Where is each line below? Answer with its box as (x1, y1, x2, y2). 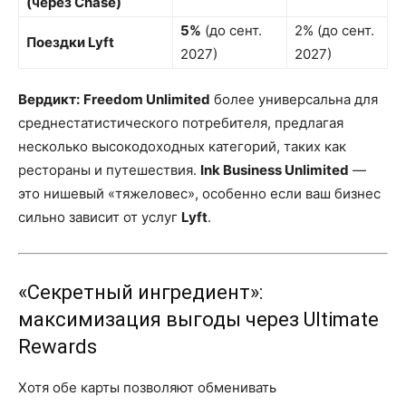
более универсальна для (210, 91, 378, 108)
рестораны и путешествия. (18, 161, 200, 179)
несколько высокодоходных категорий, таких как (18, 138, 346, 155)
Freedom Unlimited (83, 91, 210, 108)
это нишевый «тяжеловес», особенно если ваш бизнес (18, 185, 381, 202)
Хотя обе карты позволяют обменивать (18, 379, 276, 396)
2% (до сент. (295, 22, 374, 39)
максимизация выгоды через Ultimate (18, 308, 379, 331)
